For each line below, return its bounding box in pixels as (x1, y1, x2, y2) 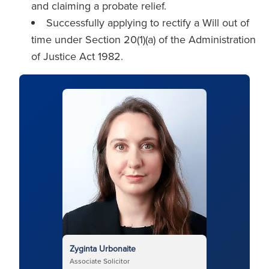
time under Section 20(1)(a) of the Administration (31, 32, 256, 47)
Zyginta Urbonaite (70, 242, 136, 255)
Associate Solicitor (70, 255, 130, 266)
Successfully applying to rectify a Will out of (46, 15, 249, 30)
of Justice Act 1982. (31, 49, 123, 64)
